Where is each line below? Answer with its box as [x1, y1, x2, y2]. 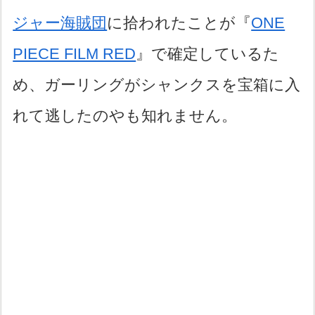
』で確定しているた [136, 45, 280, 63]
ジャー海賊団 [13, 14, 108, 32]
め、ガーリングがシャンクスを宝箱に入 [13, 76, 301, 94]
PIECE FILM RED [13, 45, 136, 63]
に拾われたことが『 [107, 14, 252, 32]
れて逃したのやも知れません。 [13, 107, 238, 125]
